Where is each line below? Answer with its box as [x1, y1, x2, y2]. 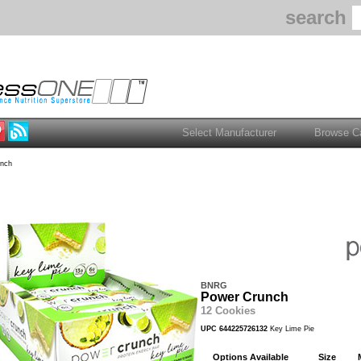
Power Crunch [201, 290, 288, 304]
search [285, 6, 346, 28]
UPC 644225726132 [201, 325, 268, 333]
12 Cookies [201, 305, 255, 317]
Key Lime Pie [268, 325, 314, 333]
